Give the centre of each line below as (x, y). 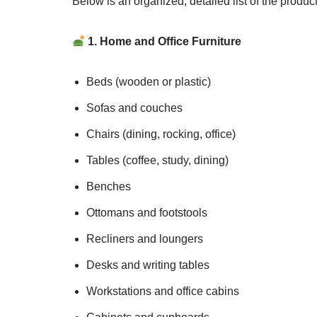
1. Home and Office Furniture (163, 42)
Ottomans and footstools (147, 213)
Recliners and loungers (145, 239)
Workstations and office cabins (163, 292)
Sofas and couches (134, 108)
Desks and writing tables (148, 265)
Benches (109, 187)
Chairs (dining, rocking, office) (161, 134)
